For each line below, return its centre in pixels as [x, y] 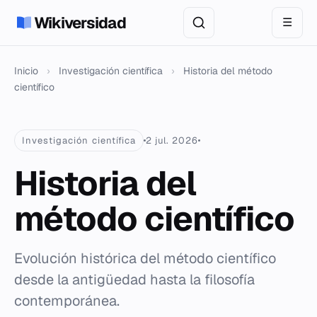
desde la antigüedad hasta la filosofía [134, 279]
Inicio [26, 71]
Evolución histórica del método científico [145, 258]
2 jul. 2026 [172, 140]
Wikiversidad [80, 23]
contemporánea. [67, 301]
